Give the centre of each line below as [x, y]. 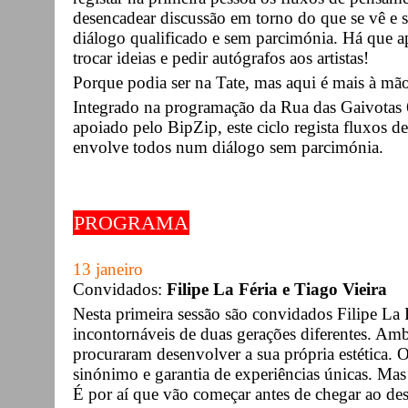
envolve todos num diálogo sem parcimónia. [228, 147]
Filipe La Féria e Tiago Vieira [277, 289]
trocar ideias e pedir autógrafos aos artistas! [221, 57]
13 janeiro [108, 269]
